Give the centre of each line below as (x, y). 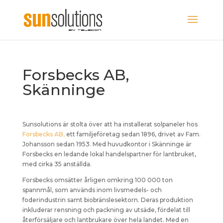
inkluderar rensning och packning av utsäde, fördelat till (106, 210)
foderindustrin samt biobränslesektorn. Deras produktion (108, 200)
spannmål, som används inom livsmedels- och (92, 190)
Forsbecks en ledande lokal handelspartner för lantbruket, (109, 154)
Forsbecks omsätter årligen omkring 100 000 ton (97, 180)
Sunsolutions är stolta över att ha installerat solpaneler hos (110, 124)
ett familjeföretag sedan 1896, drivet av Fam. (132, 134)
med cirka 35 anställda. (57, 164)
